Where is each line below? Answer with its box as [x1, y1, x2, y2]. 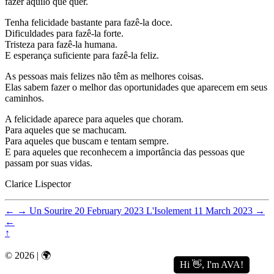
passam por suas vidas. [5, 158, 92, 169]
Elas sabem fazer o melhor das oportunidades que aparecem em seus [5, 82, 267, 93]
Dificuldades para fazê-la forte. [5, 28, 124, 39]
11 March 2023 [194, 206, 253, 217]
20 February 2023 [75, 206, 144, 217]
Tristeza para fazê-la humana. [5, 39, 117, 50]
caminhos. [5, 93, 44, 104]
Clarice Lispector [5, 179, 71, 190]
